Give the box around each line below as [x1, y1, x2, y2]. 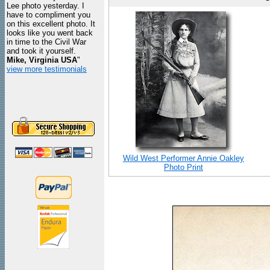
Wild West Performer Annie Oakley [123, 154, 244, 163]
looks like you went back [7, 28, 93, 37]
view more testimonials [7, 64, 87, 74]
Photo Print [164, 163, 203, 172]
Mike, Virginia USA [7, 55, 77, 64]
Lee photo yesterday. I [7, 1, 84, 10]
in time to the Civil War [7, 37, 86, 46]
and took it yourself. [7, 46, 76, 55]
